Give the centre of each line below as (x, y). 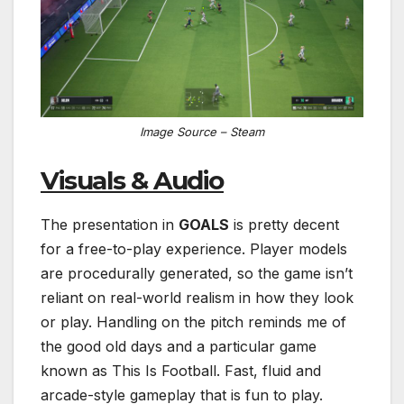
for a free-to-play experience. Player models (194, 248)
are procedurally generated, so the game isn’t (197, 273)
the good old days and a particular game (179, 346)
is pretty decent (284, 224)
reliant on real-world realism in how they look (197, 297)
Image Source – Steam (202, 132)
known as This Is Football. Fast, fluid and (181, 370)
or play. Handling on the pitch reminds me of (193, 321)
